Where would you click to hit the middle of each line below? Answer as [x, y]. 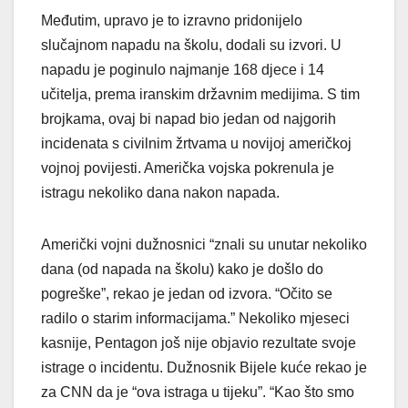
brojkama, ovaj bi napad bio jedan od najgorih [189, 119]
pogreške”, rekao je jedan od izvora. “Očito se [187, 294]
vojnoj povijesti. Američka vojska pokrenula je [188, 168]
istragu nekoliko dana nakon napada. [160, 193]
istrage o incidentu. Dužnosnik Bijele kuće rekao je [204, 368]
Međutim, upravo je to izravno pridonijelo [172, 21]
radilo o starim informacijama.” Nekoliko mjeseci [195, 319]
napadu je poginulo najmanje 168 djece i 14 [183, 70]
